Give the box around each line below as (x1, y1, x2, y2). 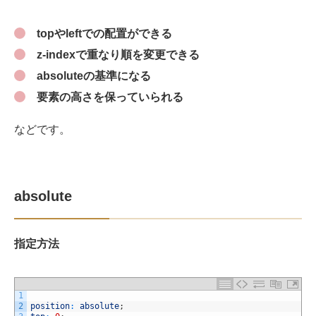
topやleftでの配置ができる (37, 28, 172, 40)
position (30, 301, 70, 312)
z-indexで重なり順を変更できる (37, 49, 200, 61)
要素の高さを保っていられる (37, 91, 183, 104)
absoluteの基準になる (37, 70, 151, 83)
